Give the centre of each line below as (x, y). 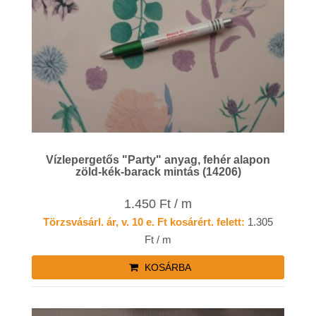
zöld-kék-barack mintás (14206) (158, 171)
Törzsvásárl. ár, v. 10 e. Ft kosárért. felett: (144, 222)
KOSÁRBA (166, 268)
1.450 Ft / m (158, 204)
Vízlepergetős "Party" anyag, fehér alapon (158, 159)
